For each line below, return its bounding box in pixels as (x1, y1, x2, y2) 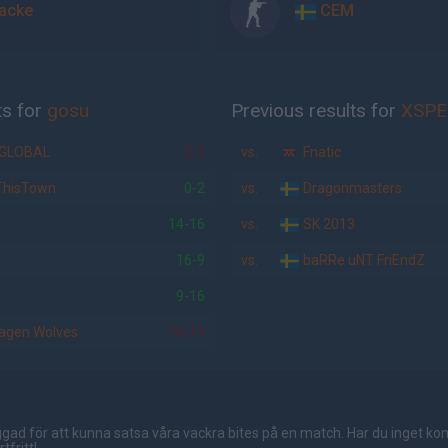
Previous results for (231, 99, 402, 122)
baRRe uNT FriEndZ (300, 252, 426, 268)
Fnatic (300, 144, 342, 160)
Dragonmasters (300, 180, 403, 196)
